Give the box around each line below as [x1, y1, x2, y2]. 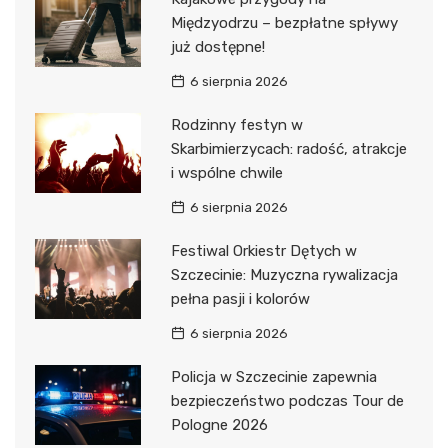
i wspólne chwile [170, 164, 283, 183]
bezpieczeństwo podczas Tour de [170, 392, 404, 411]
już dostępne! [170, 38, 265, 57]
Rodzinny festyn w [170, 116, 303, 135]
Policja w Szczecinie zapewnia [170, 368, 377, 387]
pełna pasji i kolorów [170, 290, 310, 309]
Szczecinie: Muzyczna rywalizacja [170, 266, 398, 285]
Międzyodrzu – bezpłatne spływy [170, 14, 398, 33]
